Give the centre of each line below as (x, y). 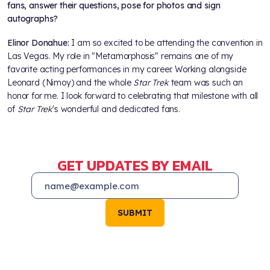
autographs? (33, 19)
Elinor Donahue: (39, 43)
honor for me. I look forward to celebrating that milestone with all (133, 96)
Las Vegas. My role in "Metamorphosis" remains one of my (121, 56)
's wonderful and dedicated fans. (116, 109)
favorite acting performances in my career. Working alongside (127, 70)
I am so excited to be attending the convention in (167, 43)
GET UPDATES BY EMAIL (135, 166)
